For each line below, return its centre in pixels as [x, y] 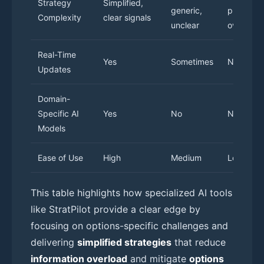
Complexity [60, 17]
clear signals [127, 17]
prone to [244, 10]
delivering [54, 242]
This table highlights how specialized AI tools [131, 192]
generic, [187, 10]
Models [52, 128]
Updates [54, 69]
